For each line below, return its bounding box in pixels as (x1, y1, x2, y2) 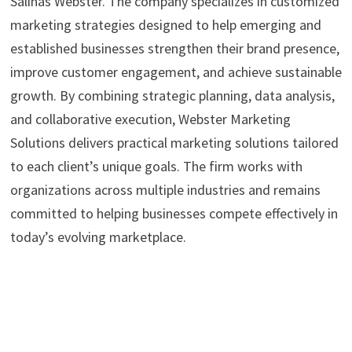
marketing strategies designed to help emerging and (9, 16, 321, 35)
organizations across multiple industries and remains (9, 181, 321, 200)
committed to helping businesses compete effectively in (9, 204, 338, 223)
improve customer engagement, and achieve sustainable (9, 63, 342, 82)
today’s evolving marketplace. (9, 228, 186, 247)
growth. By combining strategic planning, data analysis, (9, 86, 335, 105)
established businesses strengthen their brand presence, (9, 39, 339, 58)
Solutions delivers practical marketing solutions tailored (9, 134, 339, 152)
